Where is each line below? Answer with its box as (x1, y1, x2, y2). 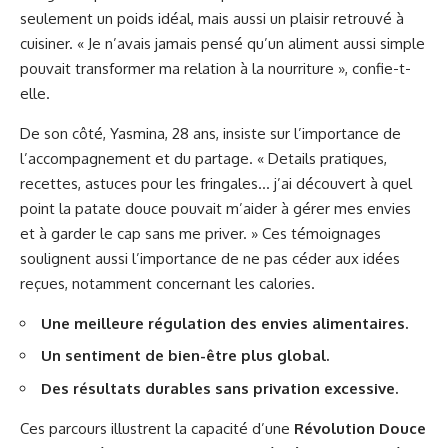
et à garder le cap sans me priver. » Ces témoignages (20, 223, 381, 243)
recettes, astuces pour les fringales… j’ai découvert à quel (20, 173, 412, 193)
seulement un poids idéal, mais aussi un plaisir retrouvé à (20, 8, 404, 28)
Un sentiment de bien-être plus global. (41, 346, 329, 366)
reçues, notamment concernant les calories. (20, 273, 315, 293)
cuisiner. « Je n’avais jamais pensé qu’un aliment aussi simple (20, 33, 425, 53)
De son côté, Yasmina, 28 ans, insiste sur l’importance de (20, 123, 401, 143)
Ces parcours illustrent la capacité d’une (20, 418, 294, 438)
